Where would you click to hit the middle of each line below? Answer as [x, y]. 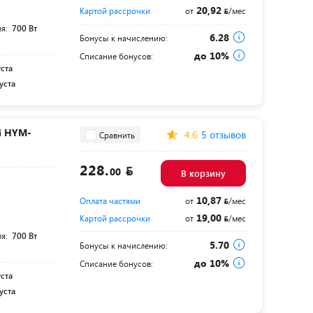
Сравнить [117, 134]
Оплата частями [110, 201]
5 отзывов [223, 135]
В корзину [203, 174]
